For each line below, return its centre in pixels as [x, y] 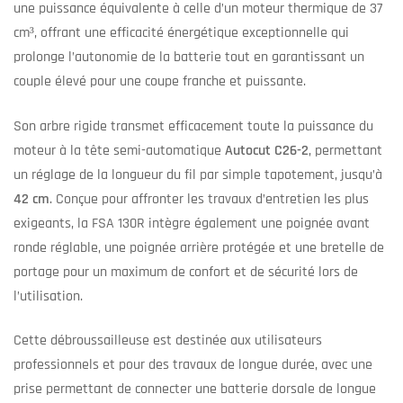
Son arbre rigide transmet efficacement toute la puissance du [193, 126]
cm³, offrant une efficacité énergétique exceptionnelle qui [181, 33]
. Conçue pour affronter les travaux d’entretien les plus [209, 199]
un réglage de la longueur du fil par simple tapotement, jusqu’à [198, 175]
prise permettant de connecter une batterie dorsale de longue [195, 390]
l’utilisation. [48, 296]
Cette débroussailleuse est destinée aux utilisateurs [168, 341]
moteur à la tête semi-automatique [119, 150]
